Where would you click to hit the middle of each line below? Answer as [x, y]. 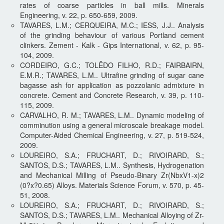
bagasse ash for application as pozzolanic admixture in [112, 85]
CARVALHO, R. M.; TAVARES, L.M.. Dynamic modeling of [112, 115]
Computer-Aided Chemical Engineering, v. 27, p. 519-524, [112, 135]
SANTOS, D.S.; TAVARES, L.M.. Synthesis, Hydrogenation [112, 165]
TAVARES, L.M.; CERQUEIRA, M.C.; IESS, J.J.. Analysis [112, 25]
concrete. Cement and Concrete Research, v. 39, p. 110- [112, 95]
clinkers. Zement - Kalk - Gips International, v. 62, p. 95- [112, 45]
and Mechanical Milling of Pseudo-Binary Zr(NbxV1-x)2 [112, 175]
